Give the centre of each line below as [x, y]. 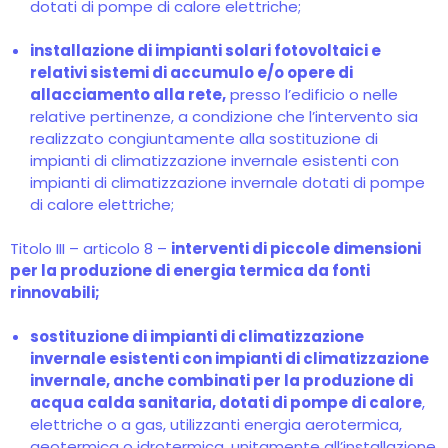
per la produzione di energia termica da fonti [190, 270]
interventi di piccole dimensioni [296, 248]
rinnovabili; [55, 292]
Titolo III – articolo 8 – [90, 248]
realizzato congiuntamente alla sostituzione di [204, 138]
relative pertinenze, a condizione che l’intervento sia [224, 116]
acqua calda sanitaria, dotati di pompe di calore [226, 402]
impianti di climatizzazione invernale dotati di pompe [227, 182]
